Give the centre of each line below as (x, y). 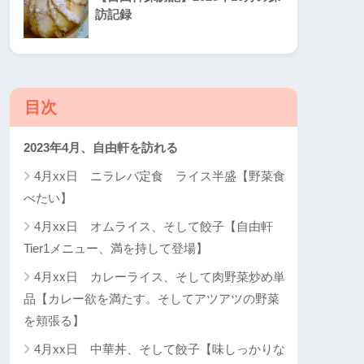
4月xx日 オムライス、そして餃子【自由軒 (154, 226)
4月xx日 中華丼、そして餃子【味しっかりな (160, 349)
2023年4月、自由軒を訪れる (101, 147)
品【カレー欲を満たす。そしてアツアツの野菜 (152, 298)
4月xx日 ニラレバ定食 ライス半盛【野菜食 (160, 175)
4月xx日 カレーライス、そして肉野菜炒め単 (160, 276)
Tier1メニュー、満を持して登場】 (116, 248)
